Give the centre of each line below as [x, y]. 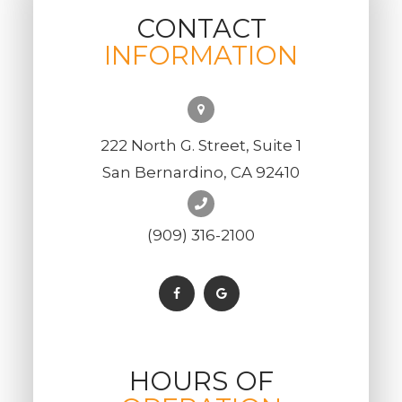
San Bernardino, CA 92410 [201, 172]
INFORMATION [201, 55]
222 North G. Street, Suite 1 [201, 145]
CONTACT [201, 28]
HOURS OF [201, 380]
